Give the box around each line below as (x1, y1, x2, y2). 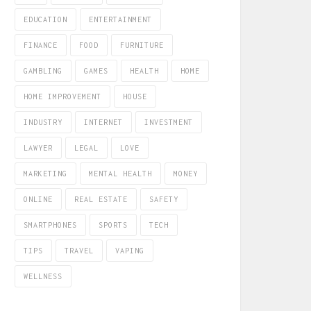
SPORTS (99, 221, 128, 229)
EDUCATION (24, 15, 67, 24)
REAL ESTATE (74, 195, 128, 203)
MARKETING (24, 169, 67, 178)
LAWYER (24, 144, 53, 152)
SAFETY (149, 195, 178, 203)
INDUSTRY (24, 118, 62, 126)
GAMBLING (24, 67, 62, 75)
